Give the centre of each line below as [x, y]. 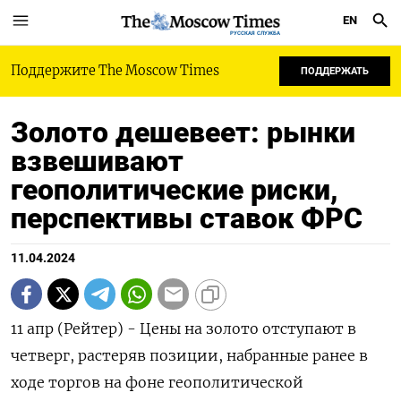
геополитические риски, [175, 190]
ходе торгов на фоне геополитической [157, 382]
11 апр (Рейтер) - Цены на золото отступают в [183, 328]
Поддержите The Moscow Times [115, 71]
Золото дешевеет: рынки [183, 132]
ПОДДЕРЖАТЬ [335, 71]
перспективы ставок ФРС [187, 218]
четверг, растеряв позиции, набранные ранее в [189, 355]
